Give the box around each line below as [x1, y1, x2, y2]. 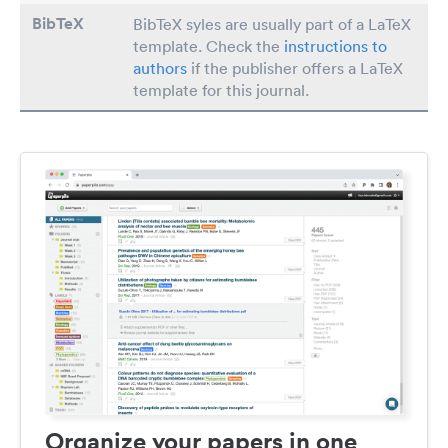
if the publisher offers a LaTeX [187, 58, 403, 78]
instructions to [284, 36, 387, 56]
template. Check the [133, 36, 284, 56]
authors [133, 58, 187, 78]
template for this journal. [133, 80, 309, 100]
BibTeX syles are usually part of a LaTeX [133, 14, 411, 34]
